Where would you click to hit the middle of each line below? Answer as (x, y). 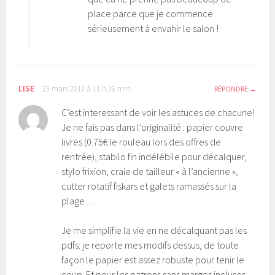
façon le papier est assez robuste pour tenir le (153, 259)
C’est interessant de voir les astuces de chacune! (158, 112)
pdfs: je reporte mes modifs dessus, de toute (150, 245)
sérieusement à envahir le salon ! (153, 28)
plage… (78, 200)
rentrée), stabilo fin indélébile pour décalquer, (154, 156)
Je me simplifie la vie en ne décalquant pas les (154, 230)
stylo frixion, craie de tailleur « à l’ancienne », (150, 171)
